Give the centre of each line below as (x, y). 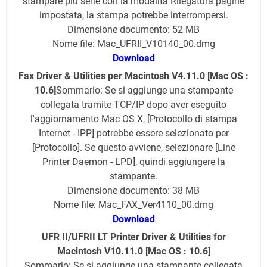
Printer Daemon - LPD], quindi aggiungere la (133, 162)
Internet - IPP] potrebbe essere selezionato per (133, 133)
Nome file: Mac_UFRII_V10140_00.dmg (133, 44)
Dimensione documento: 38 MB (133, 191)
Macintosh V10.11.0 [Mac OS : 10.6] (133, 252)
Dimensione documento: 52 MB (133, 30)
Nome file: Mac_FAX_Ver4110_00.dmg (133, 205)
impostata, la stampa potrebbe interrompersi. (133, 15)
